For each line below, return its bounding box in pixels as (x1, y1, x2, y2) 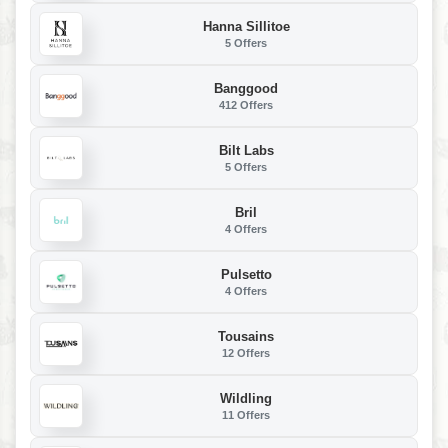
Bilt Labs (218, 142, 274, 158)
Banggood (214, 80, 278, 96)
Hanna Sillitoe (202, 18, 290, 34)
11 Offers (222, 408, 270, 421)
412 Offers (219, 98, 273, 111)
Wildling (220, 390, 272, 406)
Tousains (218, 328, 274, 344)
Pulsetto (220, 266, 272, 282)
